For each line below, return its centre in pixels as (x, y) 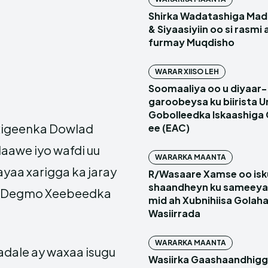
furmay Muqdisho (191, 42)
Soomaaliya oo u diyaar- (208, 88)
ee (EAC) (169, 128)
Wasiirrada (174, 213)
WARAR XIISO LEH (187, 71)
